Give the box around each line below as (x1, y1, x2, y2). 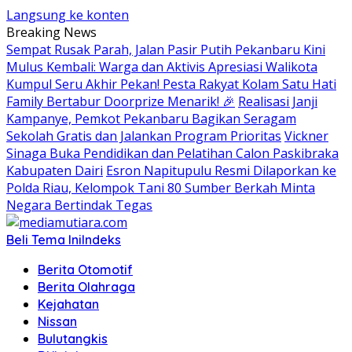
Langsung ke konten (6, 6, 129, 24)
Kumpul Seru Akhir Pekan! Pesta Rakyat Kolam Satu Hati (6, 75, 336, 93)
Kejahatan (38, 296, 99, 312)
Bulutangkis (38, 331, 108, 346)
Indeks (82, 232, 121, 247)
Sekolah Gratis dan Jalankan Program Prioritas (6, 127, 281, 145)
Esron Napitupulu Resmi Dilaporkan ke (106, 162, 336, 179)
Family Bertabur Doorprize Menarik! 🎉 (6, 93, 235, 110)
